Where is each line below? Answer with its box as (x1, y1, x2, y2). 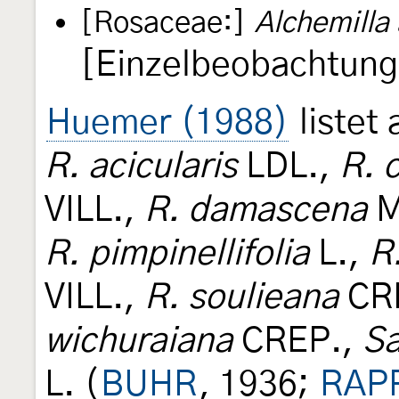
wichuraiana (45, 324, 232, 360)
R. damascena (144, 193, 367, 229)
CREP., (232, 324, 362, 360)
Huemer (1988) (46, 106, 289, 142)
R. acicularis (45, 150, 237, 185)
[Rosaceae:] (80, 9, 246, 39)
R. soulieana (144, 281, 338, 316)
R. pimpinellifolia (45, 237, 309, 273)
